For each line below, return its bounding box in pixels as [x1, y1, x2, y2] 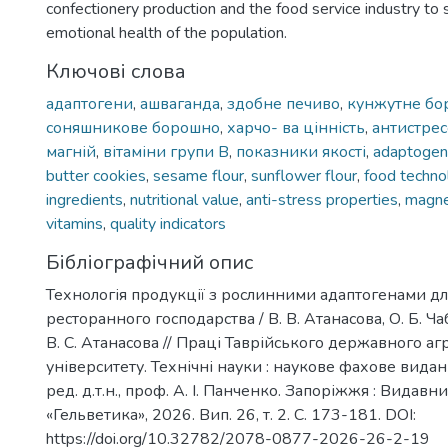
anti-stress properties [246, 189, 398, 211]
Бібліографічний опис [46, 249, 253, 276]
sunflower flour [251, 165, 357, 187]
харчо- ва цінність [227, 117, 365, 139]
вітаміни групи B [103, 141, 229, 163]
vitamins [46, 213, 103, 235]
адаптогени [46, 93, 133, 115]
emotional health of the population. [46, 22, 287, 44]
